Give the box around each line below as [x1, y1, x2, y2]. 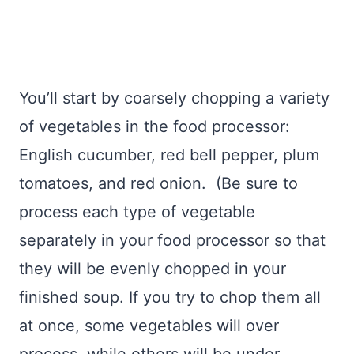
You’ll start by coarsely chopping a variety [19, 88, 330, 108]
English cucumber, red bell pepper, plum [19, 145, 319, 165]
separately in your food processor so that [19, 231, 326, 250]
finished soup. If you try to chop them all [19, 288, 321, 307]
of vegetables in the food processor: [19, 117, 290, 137]
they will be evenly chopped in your [19, 259, 286, 279]
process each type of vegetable [19, 202, 255, 222]
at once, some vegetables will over [19, 316, 279, 336]
